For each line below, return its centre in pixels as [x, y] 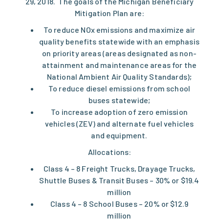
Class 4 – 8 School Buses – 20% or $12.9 [119, 204]
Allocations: [109, 152]
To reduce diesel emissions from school [119, 88]
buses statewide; [119, 100]
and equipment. [119, 135]
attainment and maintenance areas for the [119, 65]
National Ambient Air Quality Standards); [119, 77]
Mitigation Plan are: [109, 13]
